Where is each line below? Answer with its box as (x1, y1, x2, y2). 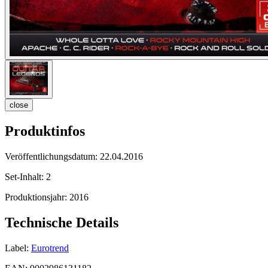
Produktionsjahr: (5, 191, 69, 202)
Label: (5, 242, 29, 253)
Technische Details (5, 214, 118, 230)
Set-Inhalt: (5, 171, 46, 182)
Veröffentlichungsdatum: (5, 151, 100, 162)
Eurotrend (31, 242, 69, 253)
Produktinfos (5, 123, 85, 139)
